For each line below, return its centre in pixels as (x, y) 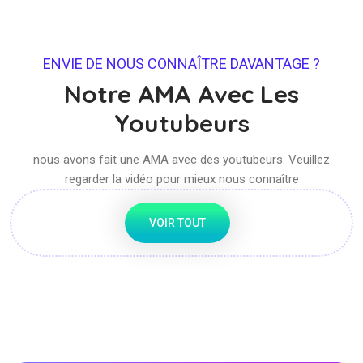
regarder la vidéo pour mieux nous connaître (181, 179)
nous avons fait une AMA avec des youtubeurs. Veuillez (181, 159)
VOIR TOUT (177, 222)
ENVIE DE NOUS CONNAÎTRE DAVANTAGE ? (181, 63)
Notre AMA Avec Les (181, 94)
